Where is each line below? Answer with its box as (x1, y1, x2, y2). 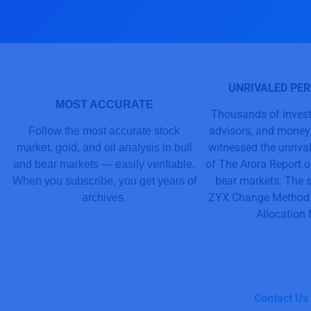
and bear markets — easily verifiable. (13, 158, 195, 170)
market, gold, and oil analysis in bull (16, 142, 192, 153)
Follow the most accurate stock (28, 125, 180, 137)
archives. (82, 192, 126, 203)
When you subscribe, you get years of (12, 175, 196, 187)
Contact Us (254, 292, 308, 305)
